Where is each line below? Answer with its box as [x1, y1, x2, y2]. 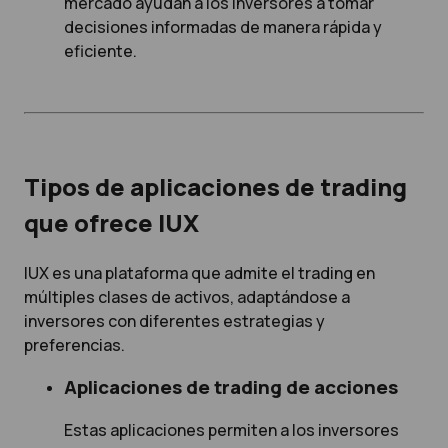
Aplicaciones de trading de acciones [64, 374, 398, 401]
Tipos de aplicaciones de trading [24, 169, 407, 203]
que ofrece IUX [24, 205, 199, 239]
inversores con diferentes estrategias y [24, 309, 325, 332]
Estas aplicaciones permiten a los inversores [64, 418, 399, 441]
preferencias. [24, 333, 125, 356]
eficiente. [64, 39, 137, 62]
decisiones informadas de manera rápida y [64, 15, 382, 38]
